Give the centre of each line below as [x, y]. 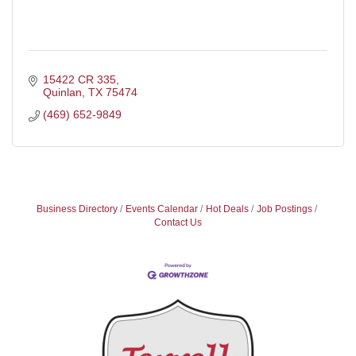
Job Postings [284, 209]
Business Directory [77, 209]
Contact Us [178, 222]
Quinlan [62, 92]
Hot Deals [227, 209]
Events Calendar [161, 209]
